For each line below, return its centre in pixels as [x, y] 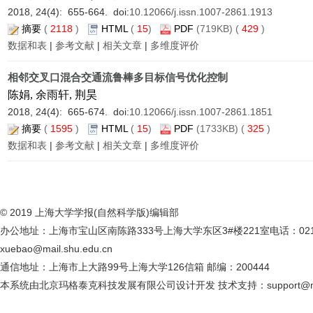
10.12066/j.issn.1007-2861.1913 [201, 12]
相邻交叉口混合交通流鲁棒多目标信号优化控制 [118, 77]
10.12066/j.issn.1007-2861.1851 [201, 112]
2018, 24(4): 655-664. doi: [68, 12]
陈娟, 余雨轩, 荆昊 [52, 95]
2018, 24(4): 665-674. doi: [68, 112]
